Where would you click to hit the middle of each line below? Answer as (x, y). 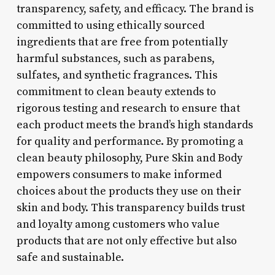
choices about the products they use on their (129, 191)
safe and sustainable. (70, 257)
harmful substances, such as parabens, (115, 58)
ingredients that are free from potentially (122, 42)
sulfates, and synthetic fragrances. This (117, 75)
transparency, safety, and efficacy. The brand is (135, 9)
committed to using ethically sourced (110, 25)
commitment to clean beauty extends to (116, 91)
